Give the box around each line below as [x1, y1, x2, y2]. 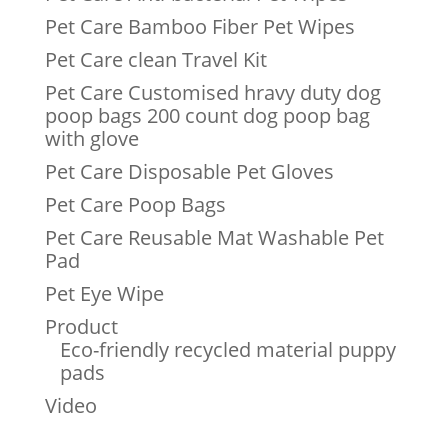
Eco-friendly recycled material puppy [59, 336, 396, 364]
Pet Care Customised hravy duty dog [44, 79, 381, 107]
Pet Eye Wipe [44, 280, 164, 308]
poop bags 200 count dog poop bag [44, 102, 370, 130]
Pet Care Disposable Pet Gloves [44, 158, 334, 186]
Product [44, 313, 118, 341]
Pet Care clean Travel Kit [44, 46, 267, 74]
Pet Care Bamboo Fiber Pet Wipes [44, 13, 355, 41]
